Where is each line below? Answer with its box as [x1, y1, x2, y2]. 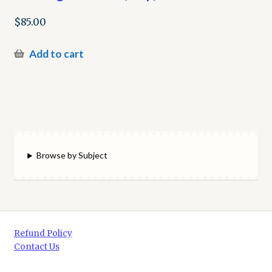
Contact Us [13, 241, 59, 252]
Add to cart [29, 47, 84, 60]
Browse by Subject [36, 150, 108, 161]
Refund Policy [13, 228, 72, 239]
